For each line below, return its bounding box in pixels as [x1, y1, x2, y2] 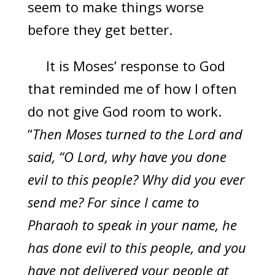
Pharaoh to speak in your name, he [27, 215, 237, 234]
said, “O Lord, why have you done [27, 147, 227, 166]
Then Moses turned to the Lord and [32, 125, 242, 144]
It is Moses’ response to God [27, 56, 225, 76]
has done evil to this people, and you [27, 238, 246, 257]
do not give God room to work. [27, 102, 222, 121]
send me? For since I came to [27, 193, 199, 212]
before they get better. [27, 20, 172, 39]
